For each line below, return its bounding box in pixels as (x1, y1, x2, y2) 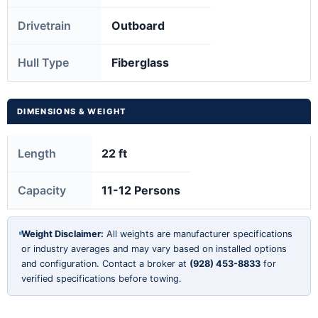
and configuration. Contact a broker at (21, 258, 190, 269)
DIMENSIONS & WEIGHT (17, 106, 127, 116)
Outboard (111, 18, 165, 33)
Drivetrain (18, 18, 71, 33)
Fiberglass (111, 55, 169, 70)
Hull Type (18, 55, 69, 70)
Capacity (18, 182, 66, 197)
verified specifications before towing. (21, 273, 182, 284)
